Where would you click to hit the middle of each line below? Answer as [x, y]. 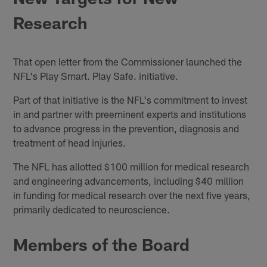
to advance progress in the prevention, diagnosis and [126, 128]
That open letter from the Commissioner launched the [128, 61]
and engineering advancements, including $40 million [129, 180]
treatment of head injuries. [70, 142]
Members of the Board [102, 244]
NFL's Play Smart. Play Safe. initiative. [96, 75]
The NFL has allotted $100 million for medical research [131, 166]
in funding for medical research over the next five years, [132, 195]
